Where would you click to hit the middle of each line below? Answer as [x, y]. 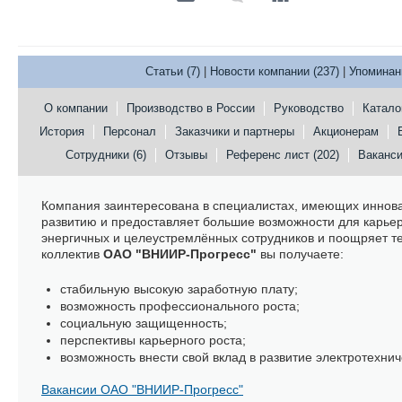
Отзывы [186, 155]
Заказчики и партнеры [235, 131]
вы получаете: [300, 254]
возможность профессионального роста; [180, 306]
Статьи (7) [173, 71]
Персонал [130, 131]
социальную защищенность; [144, 323]
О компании [75, 108]
